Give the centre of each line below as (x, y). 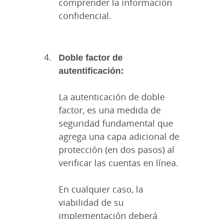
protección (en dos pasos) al (117, 150)
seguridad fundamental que (116, 123)
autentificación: (92, 71)
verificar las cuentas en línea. (119, 163)
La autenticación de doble (112, 97)
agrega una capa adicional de (119, 137)
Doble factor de (91, 57)
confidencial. (85, 16)
